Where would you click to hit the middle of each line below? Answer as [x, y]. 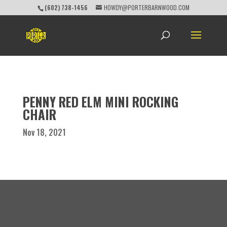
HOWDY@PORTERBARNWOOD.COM [146, 7]
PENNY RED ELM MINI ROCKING [100, 102]
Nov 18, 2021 [44, 132]
